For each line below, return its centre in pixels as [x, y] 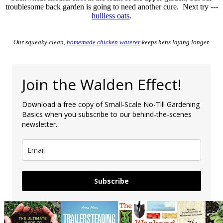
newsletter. [40, 124]
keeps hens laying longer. [175, 42]
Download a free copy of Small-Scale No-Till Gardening [111, 104]
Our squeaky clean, [40, 42]
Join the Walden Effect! [102, 84]
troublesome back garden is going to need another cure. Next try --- [111, 6]
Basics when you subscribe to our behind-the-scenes [107, 114]
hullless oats [111, 15]
